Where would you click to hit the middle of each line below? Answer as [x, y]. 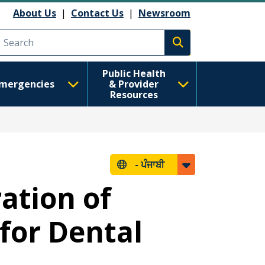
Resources [134, 95]
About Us [35, 13]
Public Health [134, 73]
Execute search [212, 49]
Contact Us [97, 13]
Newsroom [164, 13]
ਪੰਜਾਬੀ [153, 164]
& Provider [134, 84]
